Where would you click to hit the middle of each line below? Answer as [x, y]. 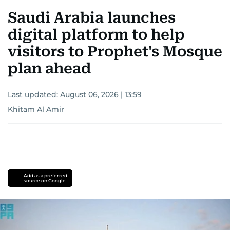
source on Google [44, 181]
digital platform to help [96, 35]
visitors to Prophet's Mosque [115, 52]
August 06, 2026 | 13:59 [101, 95]
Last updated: [34, 95]
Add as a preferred [45, 176]
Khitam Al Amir [36, 110]
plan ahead [49, 69]
